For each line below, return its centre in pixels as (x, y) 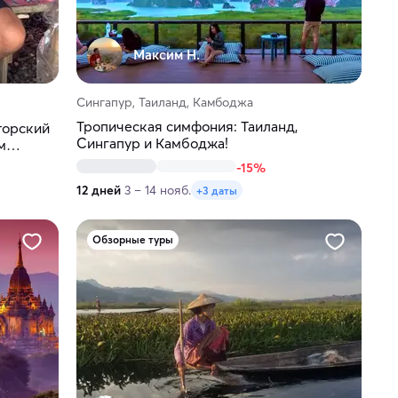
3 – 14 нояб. (157, 191)
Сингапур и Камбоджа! (152, 143)
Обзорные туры (132, 240)
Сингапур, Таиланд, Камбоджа (164, 103)
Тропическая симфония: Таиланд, (187, 127)
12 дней (98, 191)
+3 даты (216, 190)
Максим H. (166, 55)
